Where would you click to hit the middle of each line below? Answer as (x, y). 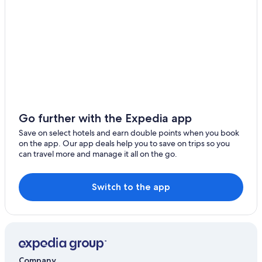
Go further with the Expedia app (105, 118)
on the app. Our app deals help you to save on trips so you (124, 144)
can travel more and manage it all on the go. (98, 154)
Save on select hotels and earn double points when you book (129, 133)
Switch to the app (131, 187)
